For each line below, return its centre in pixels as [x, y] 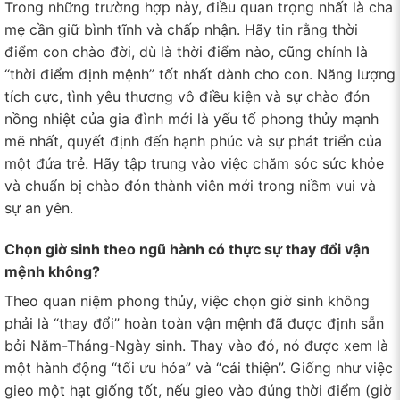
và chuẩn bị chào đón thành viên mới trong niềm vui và [190, 186]
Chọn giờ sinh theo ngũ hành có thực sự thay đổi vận [187, 250]
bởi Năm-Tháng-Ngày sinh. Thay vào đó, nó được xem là [196, 346]
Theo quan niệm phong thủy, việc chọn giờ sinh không [187, 301]
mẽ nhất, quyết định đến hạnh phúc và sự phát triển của [193, 142]
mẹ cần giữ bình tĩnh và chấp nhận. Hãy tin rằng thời [181, 30]
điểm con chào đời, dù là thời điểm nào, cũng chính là [186, 52]
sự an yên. [39, 208]
